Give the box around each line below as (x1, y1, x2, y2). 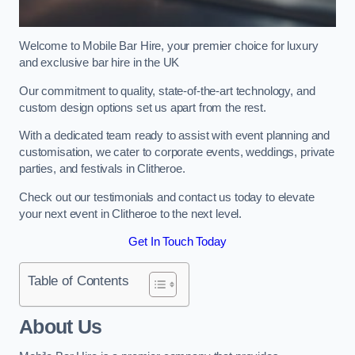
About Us (19, 316, 102, 338)
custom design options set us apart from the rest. (19, 101, 266, 114)
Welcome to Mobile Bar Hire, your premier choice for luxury (19, 40, 319, 53)
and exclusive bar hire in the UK (19, 56, 180, 70)
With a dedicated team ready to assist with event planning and (19, 129, 330, 143)
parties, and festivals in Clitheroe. (19, 162, 185, 176)
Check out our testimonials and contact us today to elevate (19, 190, 315, 204)
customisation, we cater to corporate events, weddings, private (19, 146, 334, 159)
